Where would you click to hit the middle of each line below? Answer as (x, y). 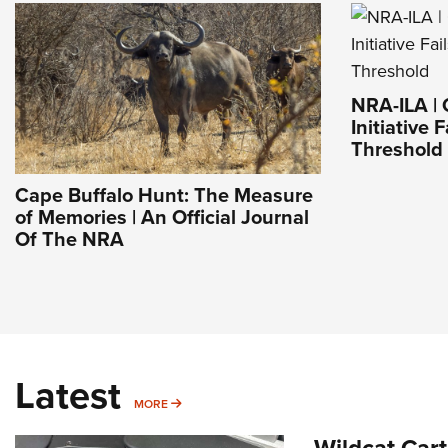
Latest (68, 395)
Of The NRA (69, 239)
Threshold (397, 149)
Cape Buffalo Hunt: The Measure (164, 195)
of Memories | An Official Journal (162, 217)
